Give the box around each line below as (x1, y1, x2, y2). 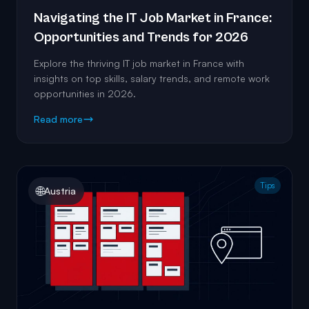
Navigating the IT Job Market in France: (34, 10, 272, 27)
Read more (34, 113, 83, 126)
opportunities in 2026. (34, 88, 136, 100)
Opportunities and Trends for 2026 (34, 30, 248, 46)
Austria (44, 185, 76, 197)
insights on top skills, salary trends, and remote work (34, 72, 270, 85)
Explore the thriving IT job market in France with (34, 57, 244, 70)
